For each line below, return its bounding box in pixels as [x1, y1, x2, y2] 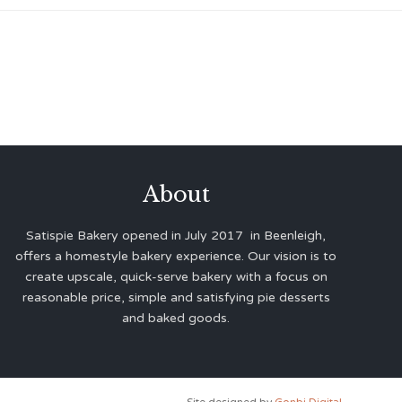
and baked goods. [122, 310, 230, 326]
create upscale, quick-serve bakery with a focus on [24, 268, 328, 284]
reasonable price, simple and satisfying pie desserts [22, 289, 330, 305]
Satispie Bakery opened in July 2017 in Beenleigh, [26, 227, 326, 243]
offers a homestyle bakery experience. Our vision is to [15, 248, 336, 264]
